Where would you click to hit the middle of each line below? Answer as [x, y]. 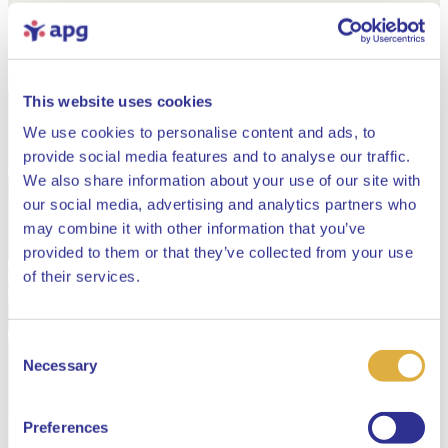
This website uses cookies [118, 101]
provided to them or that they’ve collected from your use [218, 252]
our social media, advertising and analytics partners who [219, 204]
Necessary [60, 365]
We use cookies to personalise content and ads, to [199, 132]
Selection [37, 369]
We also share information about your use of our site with [222, 180]
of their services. [81, 276]
